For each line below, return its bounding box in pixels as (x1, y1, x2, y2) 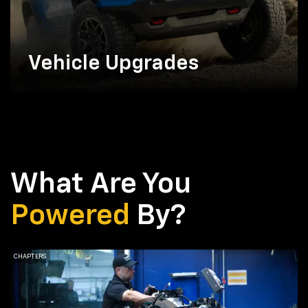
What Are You (10, 169, 191, 199)
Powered (10, 201, 130, 230)
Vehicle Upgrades (28, 53, 199, 74)
